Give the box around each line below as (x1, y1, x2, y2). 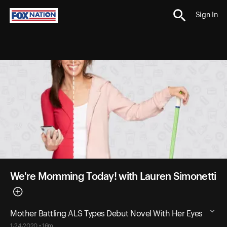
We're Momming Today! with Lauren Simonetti (10, 171, 216, 182)
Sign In (195, 12, 218, 19)
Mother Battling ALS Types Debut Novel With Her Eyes (10, 209, 203, 218)
